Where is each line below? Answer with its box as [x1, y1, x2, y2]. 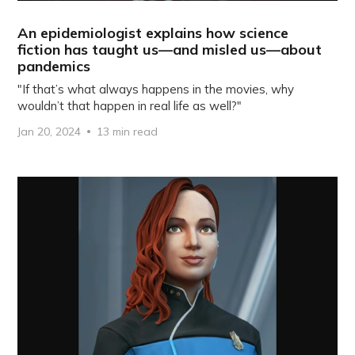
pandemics [17, 56, 91, 75]
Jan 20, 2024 [17, 124, 82, 139]
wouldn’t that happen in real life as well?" [17, 97, 242, 113]
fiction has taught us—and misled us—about [17, 40, 323, 59]
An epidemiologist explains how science [17, 23, 289, 42]
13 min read [97, 124, 158, 139]
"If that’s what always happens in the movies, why [17, 81, 295, 97]
